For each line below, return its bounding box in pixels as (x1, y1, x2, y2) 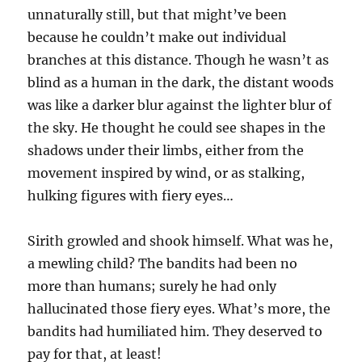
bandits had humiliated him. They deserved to (27, 323, 323, 340)
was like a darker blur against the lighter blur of (27, 97, 332, 114)
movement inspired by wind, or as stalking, (27, 165, 305, 182)
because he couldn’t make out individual (27, 29, 287, 46)
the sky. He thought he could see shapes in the (27, 120, 326, 137)
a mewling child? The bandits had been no (27, 255, 298, 272)
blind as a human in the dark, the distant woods (27, 74, 335, 91)
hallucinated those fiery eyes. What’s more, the (27, 301, 331, 318)
